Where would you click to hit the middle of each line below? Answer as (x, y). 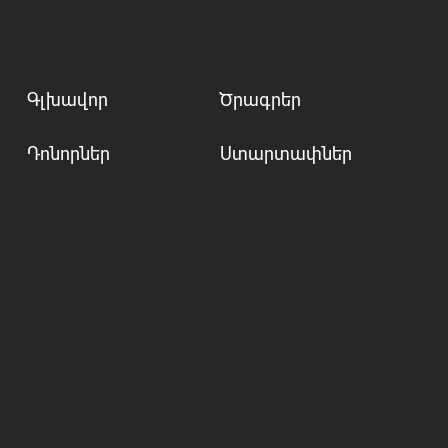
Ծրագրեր (261, 99)
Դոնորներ (68, 153)
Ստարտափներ (286, 153)
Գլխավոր (67, 99)
